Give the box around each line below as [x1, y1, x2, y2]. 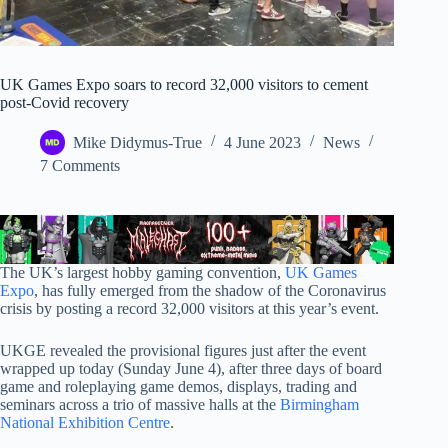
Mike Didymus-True [73, 134, 202, 152]
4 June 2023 [224, 134, 301, 152]
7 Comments [40, 156, 120, 174]
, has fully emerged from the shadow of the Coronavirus [34, 282, 386, 300]
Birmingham [280, 396, 359, 414]
